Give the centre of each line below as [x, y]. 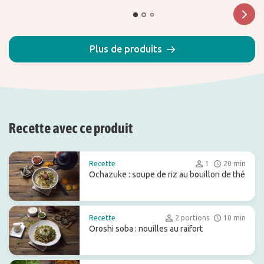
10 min [235, 218]
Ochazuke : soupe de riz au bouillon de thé [167, 174]
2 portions [192, 218]
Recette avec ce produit [71, 128]
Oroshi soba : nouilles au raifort [146, 229]
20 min [235, 164]
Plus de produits [126, 49]
